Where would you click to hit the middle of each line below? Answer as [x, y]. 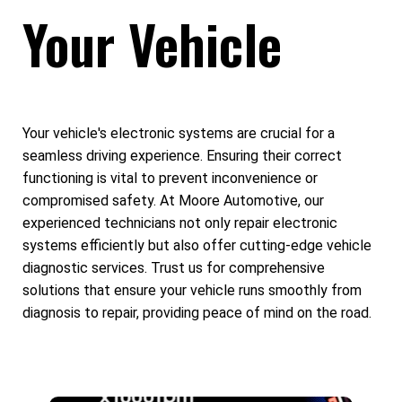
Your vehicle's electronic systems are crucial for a [179, 133]
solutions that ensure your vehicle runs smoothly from [192, 290]
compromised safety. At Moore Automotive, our [173, 201]
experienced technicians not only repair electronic [180, 223]
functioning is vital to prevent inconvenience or [170, 178]
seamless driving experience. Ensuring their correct [182, 156]
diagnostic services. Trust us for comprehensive [174, 268]
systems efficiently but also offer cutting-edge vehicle [197, 245]
